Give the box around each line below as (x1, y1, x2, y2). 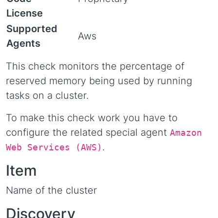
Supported (6, 23, 57, 35)
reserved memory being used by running (6, 75, 192, 87)
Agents (6, 37, 40, 49)
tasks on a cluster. (6, 90, 89, 101)
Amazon (170, 128, 202, 138)
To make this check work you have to (6, 112, 178, 124)
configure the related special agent (6, 127, 170, 138)
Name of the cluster (6, 184, 97, 196)
